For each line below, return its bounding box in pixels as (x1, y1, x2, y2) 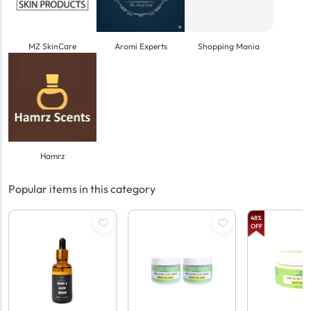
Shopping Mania (198, 41, 260, 52)
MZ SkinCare (28, 41, 77, 52)
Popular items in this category (8, 181, 155, 196)
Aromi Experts (114, 41, 167, 52)
